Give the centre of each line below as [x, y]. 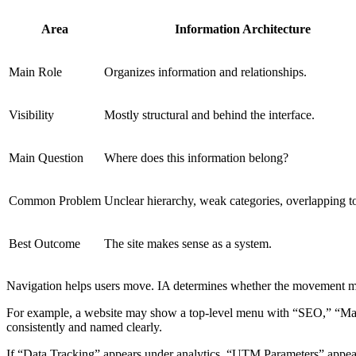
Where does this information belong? [196, 157]
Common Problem [55, 200]
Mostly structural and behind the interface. [209, 114]
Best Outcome [44, 243]
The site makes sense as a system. [188, 243]
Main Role [35, 72]
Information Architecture [243, 29]
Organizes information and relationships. [205, 72]
